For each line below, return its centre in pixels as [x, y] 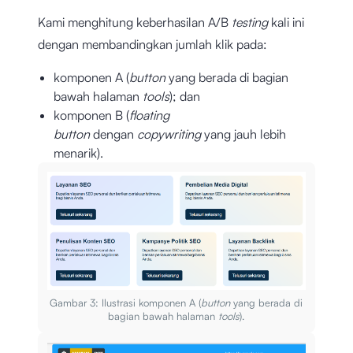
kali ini [288, 22]
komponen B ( [91, 115]
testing [251, 22]
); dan [185, 97]
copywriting [171, 134]
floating [149, 115]
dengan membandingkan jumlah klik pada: [152, 45]
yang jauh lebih [245, 134]
